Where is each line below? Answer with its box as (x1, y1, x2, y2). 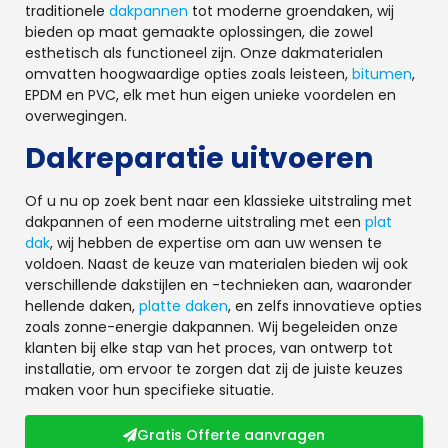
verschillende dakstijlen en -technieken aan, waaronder (25, 274, 412, 295)
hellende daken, (25, 295, 139, 316)
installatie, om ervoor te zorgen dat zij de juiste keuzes (25, 358, 403, 379)
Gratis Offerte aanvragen (137, 425, 325, 446)
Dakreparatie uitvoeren (25, 138, 373, 178)
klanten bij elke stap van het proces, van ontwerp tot (25, 337, 393, 358)
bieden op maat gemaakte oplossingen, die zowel (25, 22, 373, 43)
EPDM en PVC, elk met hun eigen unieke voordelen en (25, 85, 396, 106)
